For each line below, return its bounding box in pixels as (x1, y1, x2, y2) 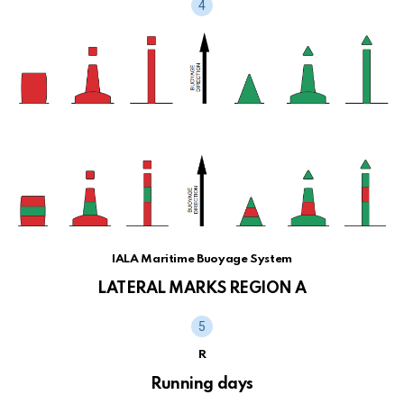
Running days (151, 376, 253, 393)
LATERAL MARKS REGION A (97, 280, 307, 298)
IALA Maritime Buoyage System (112, 253, 292, 266)
